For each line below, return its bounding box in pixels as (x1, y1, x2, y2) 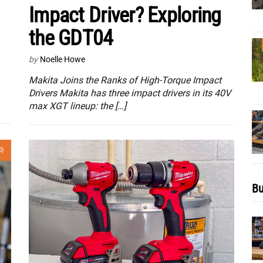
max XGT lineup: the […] (29, 100, 126, 112)
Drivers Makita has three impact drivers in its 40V (29, 87, 231, 99)
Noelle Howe (40, 54, 85, 64)
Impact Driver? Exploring (29, 2, 221, 28)
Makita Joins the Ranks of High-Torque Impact (29, 74, 221, 86)
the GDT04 (29, 25, 113, 50)
